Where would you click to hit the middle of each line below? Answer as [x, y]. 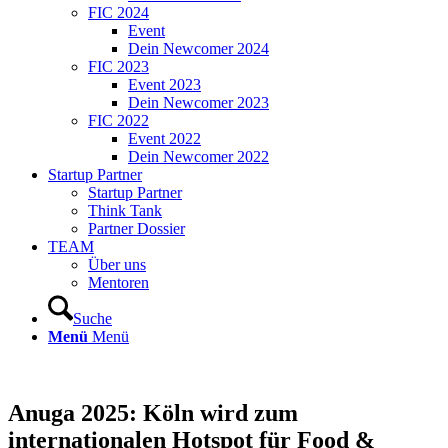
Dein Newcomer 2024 [198, 48]
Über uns [117, 264]
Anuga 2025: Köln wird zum [153, 412]
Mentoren [118, 282]
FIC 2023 [118, 66]
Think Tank [125, 210]
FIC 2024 [118, 12]
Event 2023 [164, 84]
